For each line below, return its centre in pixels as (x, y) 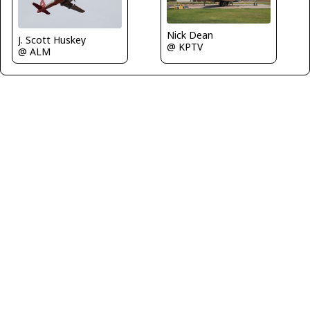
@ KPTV (185, 46)
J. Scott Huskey (52, 39)
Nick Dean (190, 35)
